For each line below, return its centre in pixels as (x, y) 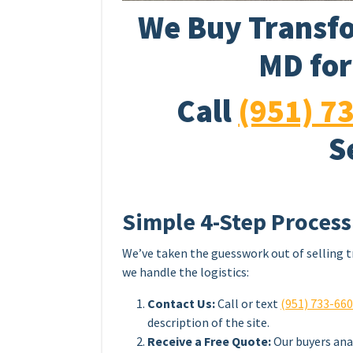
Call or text (248, 304)
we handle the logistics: (186, 272)
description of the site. (208, 323)
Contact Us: (181, 304)
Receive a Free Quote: (209, 342)
